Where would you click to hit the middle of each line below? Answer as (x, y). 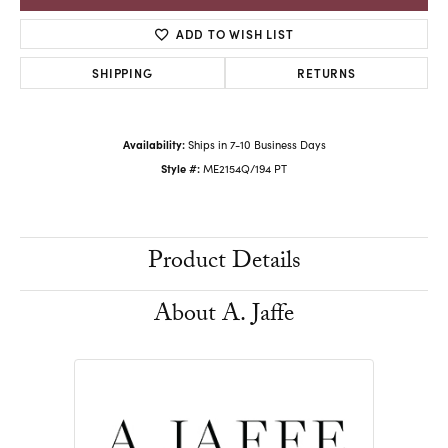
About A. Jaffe (224, 317)
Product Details (224, 264)
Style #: (180, 169)
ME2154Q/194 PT (245, 169)
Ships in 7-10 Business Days (256, 145)
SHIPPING (122, 73)
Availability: (153, 145)
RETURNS (326, 73)
